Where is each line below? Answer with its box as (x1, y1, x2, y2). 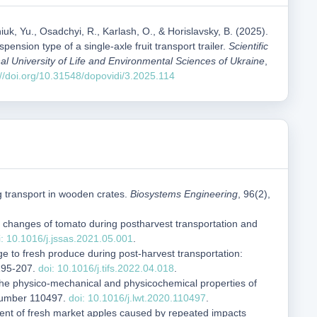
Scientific (229, 40, 269, 52)
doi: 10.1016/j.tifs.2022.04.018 (38, 263, 174, 274)
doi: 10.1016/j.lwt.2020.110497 (69, 292, 206, 304)
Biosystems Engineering (130, 188, 238, 200)
